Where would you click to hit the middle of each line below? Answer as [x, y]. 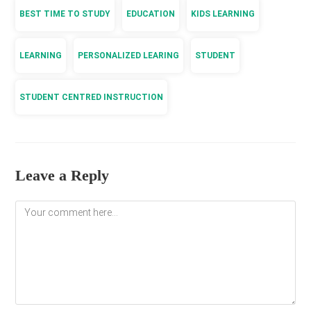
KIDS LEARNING [223, 14]
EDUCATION [151, 14]
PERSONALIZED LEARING [129, 56]
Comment [37, 207]
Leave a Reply [62, 176]
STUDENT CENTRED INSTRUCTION [92, 98]
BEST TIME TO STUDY [65, 14]
